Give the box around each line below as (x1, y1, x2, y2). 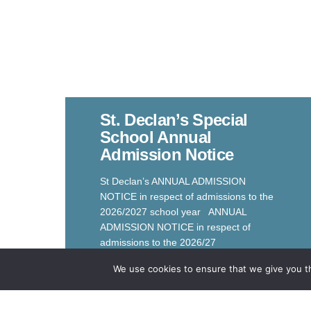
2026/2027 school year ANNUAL (100, 205, 247, 217)
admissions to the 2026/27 (100, 236, 217, 248)
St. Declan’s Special (100, 110, 248, 129)
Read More (100, 260, 151, 271)
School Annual (100, 127, 212, 146)
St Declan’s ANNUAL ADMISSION (100, 175, 246, 187)
